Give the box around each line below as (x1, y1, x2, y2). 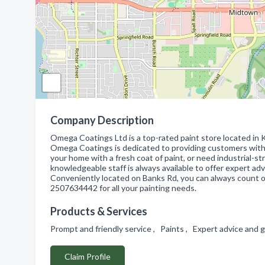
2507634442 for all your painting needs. (50, 183, 196, 193)
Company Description (50, 114, 154, 127)
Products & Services (50, 205, 147, 218)
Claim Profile (64, 251, 111, 261)
